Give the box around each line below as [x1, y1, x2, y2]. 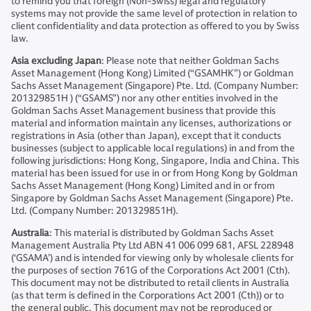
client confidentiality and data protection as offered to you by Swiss [11, 20, 299, 32]
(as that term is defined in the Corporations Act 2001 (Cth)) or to [11, 289, 284, 301]
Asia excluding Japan [11, 55, 101, 67]
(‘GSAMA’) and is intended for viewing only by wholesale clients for [11, 252, 294, 264]
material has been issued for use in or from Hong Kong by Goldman [11, 167, 298, 179]
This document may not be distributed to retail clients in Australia [11, 277, 289, 289]
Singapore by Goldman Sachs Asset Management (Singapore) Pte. [11, 192, 294, 204]
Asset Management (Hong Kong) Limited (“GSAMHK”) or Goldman [11, 67, 294, 79]
